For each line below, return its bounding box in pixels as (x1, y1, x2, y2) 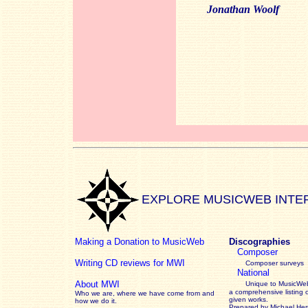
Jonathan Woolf (207, 3, 279, 15)
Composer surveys (245, 259, 304, 267)
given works (229, 296, 266, 303)
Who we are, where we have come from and (75, 289, 214, 297)
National (237, 267, 269, 278)
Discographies (229, 236, 290, 247)
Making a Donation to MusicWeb (75, 236, 204, 247)
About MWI (75, 279, 120, 289)
